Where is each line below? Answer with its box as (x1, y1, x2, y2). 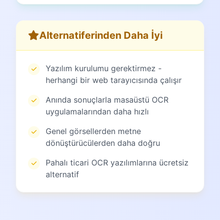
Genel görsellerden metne (46, 126, 141, 136)
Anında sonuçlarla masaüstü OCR (46, 94, 168, 105)
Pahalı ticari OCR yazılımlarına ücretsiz (46, 157, 189, 167)
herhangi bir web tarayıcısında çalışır (46, 75, 182, 85)
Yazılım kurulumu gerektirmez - (46, 63, 162, 73)
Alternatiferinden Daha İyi (39, 29, 163, 41)
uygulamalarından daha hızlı (46, 106, 149, 116)
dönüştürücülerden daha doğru (46, 137, 160, 148)
